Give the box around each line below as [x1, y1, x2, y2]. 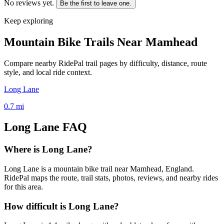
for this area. [4, 182, 43, 191]
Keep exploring [4, 16, 53, 25]
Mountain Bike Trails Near [4, 35, 145, 48]
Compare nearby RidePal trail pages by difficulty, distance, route [4, 58, 207, 67]
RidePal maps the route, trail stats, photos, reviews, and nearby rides [4, 173, 218, 182]
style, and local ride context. [4, 67, 92, 76]
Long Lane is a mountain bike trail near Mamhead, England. [4, 164, 194, 173]
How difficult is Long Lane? [4, 200, 119, 211]
